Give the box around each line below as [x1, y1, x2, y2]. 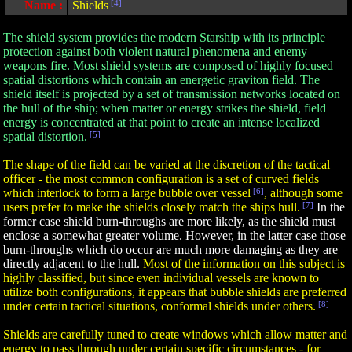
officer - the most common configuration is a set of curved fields [3, 172, 319, 185]
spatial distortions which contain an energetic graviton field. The [3, 73, 320, 86]
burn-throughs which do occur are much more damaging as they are [3, 243, 338, 256]
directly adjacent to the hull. [3, 257, 143, 270]
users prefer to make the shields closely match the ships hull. [3, 200, 300, 214]
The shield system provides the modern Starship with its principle [3, 31, 325, 44]
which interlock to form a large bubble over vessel [3, 186, 251, 200]
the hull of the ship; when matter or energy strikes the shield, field [3, 101, 326, 115]
